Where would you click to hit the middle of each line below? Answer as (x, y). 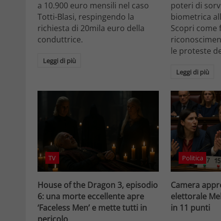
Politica (192, 158)
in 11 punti (191, 208)
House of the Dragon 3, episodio (98, 185)
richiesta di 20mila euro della (91, 28)
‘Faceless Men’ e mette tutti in (92, 208)
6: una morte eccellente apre (91, 197)
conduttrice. (60, 39)
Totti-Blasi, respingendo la (86, 17)
